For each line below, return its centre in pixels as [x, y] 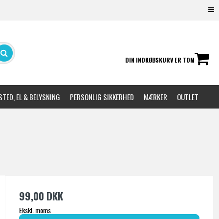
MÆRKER [155, 97]
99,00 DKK [41, 196]
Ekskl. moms [35, 210]
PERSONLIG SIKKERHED [102, 97]
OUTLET [187, 97]
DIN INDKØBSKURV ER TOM [160, 60]
